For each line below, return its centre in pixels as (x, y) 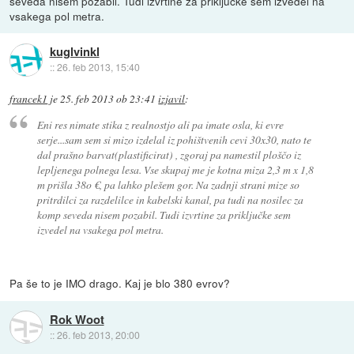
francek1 (29, 98)
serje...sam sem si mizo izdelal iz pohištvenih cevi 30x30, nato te (174, 140)
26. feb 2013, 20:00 (98, 334)
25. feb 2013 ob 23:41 (108, 98)
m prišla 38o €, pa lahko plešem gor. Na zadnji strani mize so (168, 185)
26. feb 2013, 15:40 (98, 67)
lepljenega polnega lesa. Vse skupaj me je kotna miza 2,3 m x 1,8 (175, 170)
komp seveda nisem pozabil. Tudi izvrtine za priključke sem (164, 215)
